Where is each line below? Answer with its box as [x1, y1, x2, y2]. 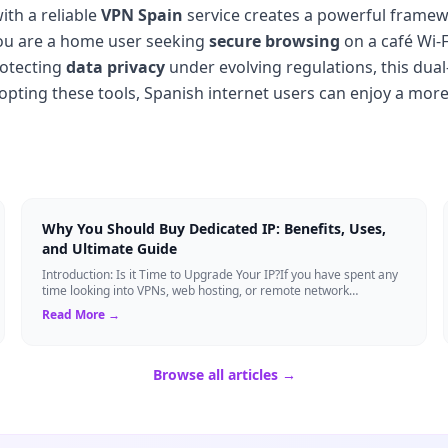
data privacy [66, 55, 165, 78]
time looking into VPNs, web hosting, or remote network [42, 281, 350, 299]
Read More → [42, 305, 121, 323]
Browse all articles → [152, 364, 296, 384]
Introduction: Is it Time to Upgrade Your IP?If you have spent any [42, 265, 399, 283]
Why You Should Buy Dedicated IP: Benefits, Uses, [42, 218, 387, 238]
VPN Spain [101, 3, 183, 26]
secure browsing [209, 29, 340, 52]
